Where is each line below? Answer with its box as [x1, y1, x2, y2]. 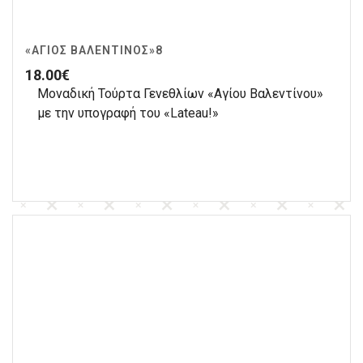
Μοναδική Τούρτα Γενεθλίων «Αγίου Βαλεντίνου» [37, 85, 323, 101]
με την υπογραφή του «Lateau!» [37, 105, 219, 121]
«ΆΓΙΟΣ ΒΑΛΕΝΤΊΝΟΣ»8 [25, 43, 163, 57]
